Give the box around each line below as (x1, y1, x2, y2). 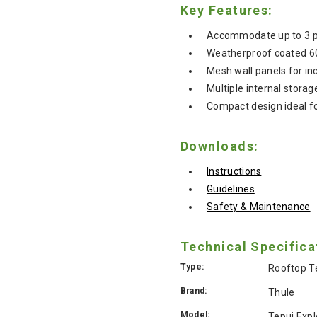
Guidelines (207, 183, 255, 195)
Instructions (207, 165, 262, 177)
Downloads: (180, 138, 259, 154)
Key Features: (180, 2, 273, 18)
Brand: (180, 285, 207, 296)
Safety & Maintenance (207, 200, 311, 212)
